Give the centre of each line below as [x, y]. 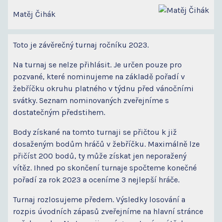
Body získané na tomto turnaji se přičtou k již [95, 132]
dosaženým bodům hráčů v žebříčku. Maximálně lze [106, 144]
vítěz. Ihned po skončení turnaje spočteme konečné [105, 168]
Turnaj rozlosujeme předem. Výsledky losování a [99, 200]
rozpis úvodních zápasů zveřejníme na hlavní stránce [108, 212]
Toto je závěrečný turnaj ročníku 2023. [81, 45]
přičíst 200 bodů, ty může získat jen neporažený [100, 156]
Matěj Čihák [34, 14]
